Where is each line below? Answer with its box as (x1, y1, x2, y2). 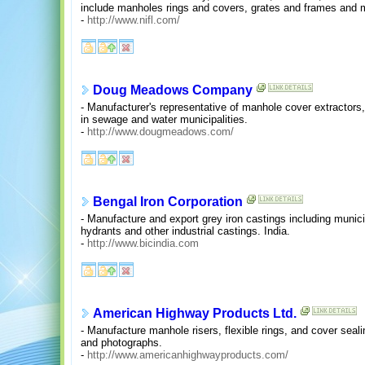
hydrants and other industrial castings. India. (81, 224, 290, 237)
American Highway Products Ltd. (93, 306, 297, 321)
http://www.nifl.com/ (87, 13, 180, 26)
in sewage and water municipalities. (81, 112, 248, 125)
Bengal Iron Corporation (93, 195, 243, 209)
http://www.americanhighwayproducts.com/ (87, 348, 288, 361)
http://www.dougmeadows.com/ (87, 125, 234, 138)
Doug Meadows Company (93, 83, 253, 98)
